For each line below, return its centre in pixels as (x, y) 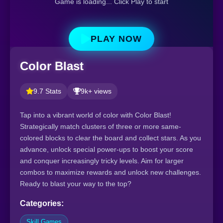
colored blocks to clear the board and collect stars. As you (111, 138)
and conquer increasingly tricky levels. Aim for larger (102, 161)
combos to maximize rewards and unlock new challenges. (111, 172)
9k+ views (96, 92)
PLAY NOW (116, 39)
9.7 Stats (47, 92)
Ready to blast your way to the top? (76, 184)
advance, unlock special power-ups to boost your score (107, 150)
